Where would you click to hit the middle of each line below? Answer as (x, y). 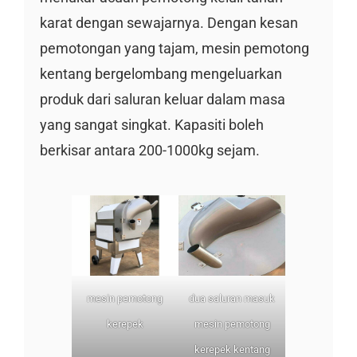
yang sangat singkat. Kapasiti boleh (151, 125)
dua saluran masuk (232, 299)
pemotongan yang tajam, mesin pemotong (174, 49)
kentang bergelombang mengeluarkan (161, 74)
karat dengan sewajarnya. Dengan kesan (169, 23)
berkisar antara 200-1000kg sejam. (149, 151)
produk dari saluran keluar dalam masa (162, 100)
